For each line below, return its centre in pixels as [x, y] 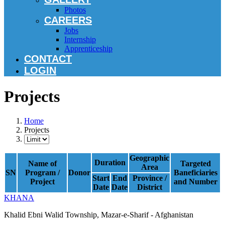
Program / [42, 173]
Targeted [195, 164]
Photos [75, 10]
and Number [195, 182]
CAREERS [68, 20]
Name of [42, 164]
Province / [149, 178]
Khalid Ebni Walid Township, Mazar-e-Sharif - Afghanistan [99, 215]
